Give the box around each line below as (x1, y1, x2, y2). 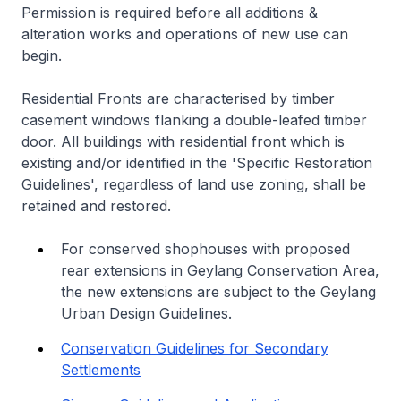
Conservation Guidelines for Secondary (61, 338, 328, 357)
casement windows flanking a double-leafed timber (21, 110, 367, 129)
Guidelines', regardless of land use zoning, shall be (21, 175, 366, 193)
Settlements (61, 360, 141, 379)
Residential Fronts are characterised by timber (21, 89, 335, 107)
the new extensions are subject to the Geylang (61, 282, 376, 301)
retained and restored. (21, 196, 171, 215)
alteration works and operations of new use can (21, 24, 348, 43)
